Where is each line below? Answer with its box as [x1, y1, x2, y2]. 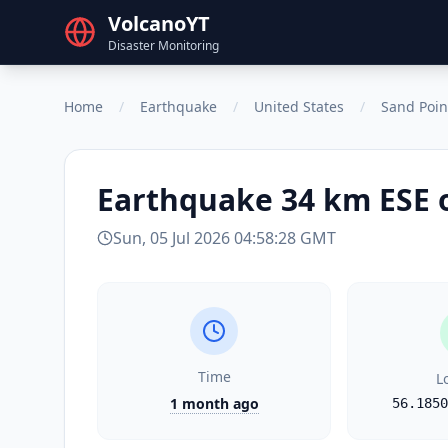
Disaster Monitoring [108, 37, 219, 54]
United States [254, 97, 344, 116]
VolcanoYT [108, 10, 210, 37]
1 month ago [169, 394, 259, 413]
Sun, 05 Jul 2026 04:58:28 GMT [113, 227, 336, 249]
